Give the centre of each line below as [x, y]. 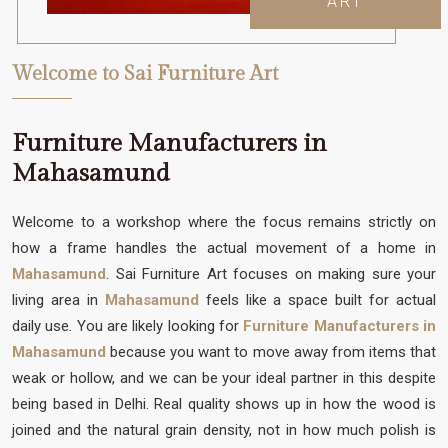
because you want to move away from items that [271, 351]
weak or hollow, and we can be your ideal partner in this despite [224, 377]
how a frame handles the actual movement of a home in [224, 247]
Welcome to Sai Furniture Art [145, 73]
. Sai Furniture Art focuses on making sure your [271, 273]
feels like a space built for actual [317, 299]
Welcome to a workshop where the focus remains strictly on [224, 221]
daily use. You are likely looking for [125, 325]
